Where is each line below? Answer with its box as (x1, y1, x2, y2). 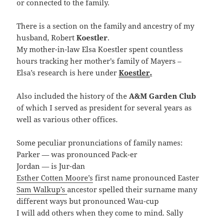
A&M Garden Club (129, 91, 197, 101)
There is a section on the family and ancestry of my (17, 20, 195, 31)
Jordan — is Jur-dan (17, 161, 86, 171)
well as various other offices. (17, 114, 118, 124)
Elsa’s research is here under (17, 67, 119, 77)
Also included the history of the (17, 91, 129, 101)
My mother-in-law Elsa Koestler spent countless (17, 44, 183, 54)
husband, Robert (17, 32, 77, 42)
